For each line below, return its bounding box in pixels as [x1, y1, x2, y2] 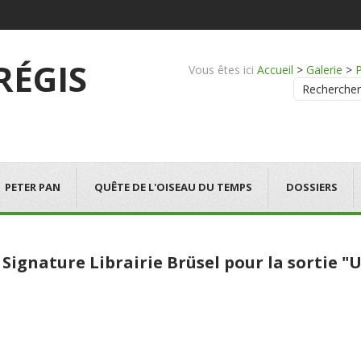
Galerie [306, 62, 342, 77]
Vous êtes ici [189, 62, 254, 77]
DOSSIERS [286, 180, 338, 194]
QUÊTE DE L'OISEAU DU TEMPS [94, 180, 252, 194]
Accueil [257, 62, 293, 77]
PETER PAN [5, 180, 60, 194]
